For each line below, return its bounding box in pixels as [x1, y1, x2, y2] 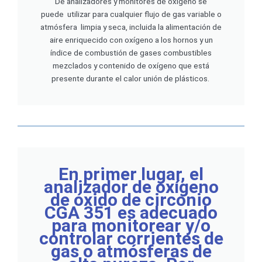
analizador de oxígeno [43, 177, 219, 198]
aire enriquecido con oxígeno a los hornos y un [49, 35, 213, 45]
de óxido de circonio [50, 189, 212, 211]
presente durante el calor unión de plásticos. [51, 74, 211, 84]
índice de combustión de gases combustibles [50, 48, 212, 58]
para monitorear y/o [51, 215, 211, 236]
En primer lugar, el [58, 164, 204, 185]
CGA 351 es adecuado [44, 202, 218, 223]
